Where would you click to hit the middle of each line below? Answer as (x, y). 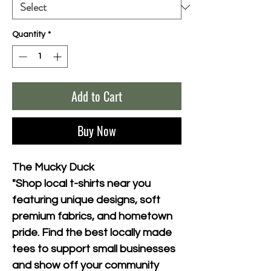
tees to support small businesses (94, 249)
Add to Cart (97, 96)
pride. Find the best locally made (92, 232)
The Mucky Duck (53, 167)
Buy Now (97, 130)
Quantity (29, 34)
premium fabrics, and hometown (92, 216)
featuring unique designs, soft (86, 200)
